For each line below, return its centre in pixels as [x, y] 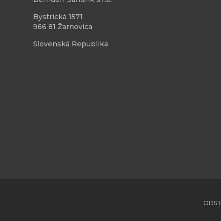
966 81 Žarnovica [63, 27]
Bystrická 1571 [58, 17]
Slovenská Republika [71, 44]
